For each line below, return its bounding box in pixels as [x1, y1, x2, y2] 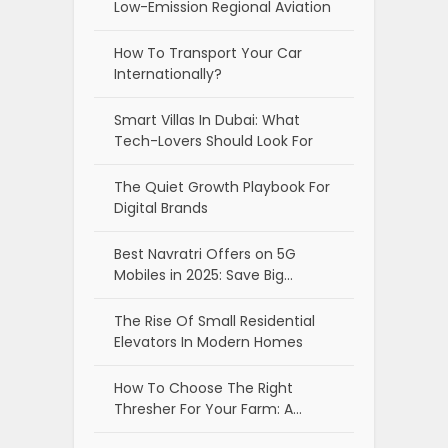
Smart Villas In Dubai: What [114, 109, 300, 130]
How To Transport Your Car [114, 42, 302, 63]
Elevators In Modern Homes [114, 331, 303, 352]
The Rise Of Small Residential [114, 310, 315, 331]
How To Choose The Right [114, 377, 293, 398]
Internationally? [114, 63, 222, 84]
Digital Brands [114, 197, 208, 218]
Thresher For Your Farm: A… [114, 398, 302, 419]
